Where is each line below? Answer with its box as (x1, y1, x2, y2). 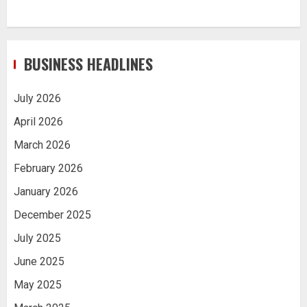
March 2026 (14, 138, 71, 151)
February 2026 (14, 161, 83, 175)
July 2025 (14, 231, 61, 245)
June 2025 (14, 254, 64, 268)
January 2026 (14, 184, 78, 198)
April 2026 (14, 114, 63, 128)
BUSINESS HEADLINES (24, 52, 153, 75)
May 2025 (14, 278, 62, 291)
